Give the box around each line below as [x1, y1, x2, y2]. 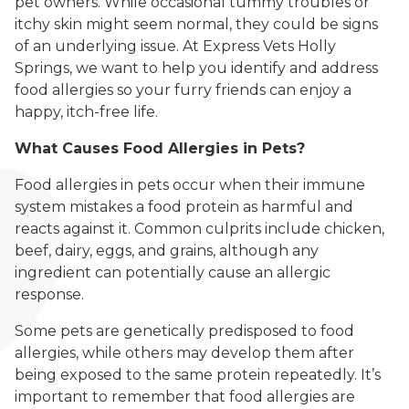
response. [15, 286, 84, 304]
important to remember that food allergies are [15, 388, 355, 406]
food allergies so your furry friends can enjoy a [15, 81, 351, 100]
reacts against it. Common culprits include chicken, [15, 220, 384, 238]
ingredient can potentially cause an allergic [15, 264, 330, 282]
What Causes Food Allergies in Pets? [15, 140, 305, 158]
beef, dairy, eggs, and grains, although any [15, 242, 319, 260]
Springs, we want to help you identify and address [15, 59, 378, 78]
